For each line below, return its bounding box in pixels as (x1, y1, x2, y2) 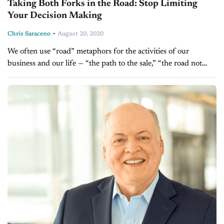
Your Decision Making (7, 11, 102, 21)
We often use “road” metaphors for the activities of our (7, 47, 189, 56)
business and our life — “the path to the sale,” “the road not (7, 59, 202, 68)
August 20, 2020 (57, 31, 103, 37)
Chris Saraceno (7, 31, 50, 37)
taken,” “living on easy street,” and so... (7, 71, 134, 80)
